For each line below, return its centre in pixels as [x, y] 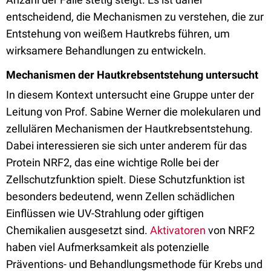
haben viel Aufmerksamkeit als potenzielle [108, 247]
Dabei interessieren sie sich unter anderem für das [126, 145]
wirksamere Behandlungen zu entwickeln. [106, 51]
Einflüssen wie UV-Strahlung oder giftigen [105, 213]
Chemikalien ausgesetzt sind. [78, 230]
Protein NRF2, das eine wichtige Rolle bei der [113, 162]
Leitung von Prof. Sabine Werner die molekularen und [133, 112]
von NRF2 [230, 230]
